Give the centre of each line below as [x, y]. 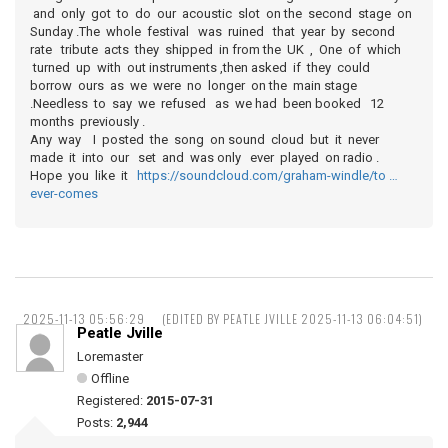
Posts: [96, 422]
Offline [110, 378]
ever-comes [64, 193]
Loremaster [110, 356]
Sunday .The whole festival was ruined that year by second [214, 31]
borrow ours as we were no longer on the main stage [193, 85]
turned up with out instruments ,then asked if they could [201, 67]
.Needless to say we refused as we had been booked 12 [208, 103]
